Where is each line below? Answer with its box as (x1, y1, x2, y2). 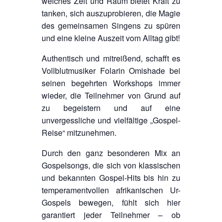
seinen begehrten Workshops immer (42, 77, 180, 89)
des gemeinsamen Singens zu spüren (42, 19, 180, 31)
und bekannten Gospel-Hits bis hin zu (42, 171, 180, 183)
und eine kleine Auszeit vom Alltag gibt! (42, 32, 180, 44)
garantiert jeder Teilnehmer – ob (42, 209, 180, 221)
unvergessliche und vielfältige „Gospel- (42, 114, 180, 126)
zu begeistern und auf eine (42, 102, 180, 113)
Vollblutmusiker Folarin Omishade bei (42, 64, 180, 76)
